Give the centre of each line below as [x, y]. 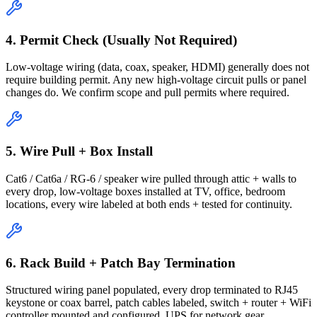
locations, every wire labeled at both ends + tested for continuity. [149, 204]
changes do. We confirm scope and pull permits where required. [148, 93]
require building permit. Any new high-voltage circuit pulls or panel [156, 80]
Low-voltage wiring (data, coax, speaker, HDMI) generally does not [157, 67]
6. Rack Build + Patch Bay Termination [121, 263]
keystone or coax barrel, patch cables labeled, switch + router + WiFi [158, 303]
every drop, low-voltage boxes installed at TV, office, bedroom [145, 191]
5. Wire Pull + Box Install [79, 151]
